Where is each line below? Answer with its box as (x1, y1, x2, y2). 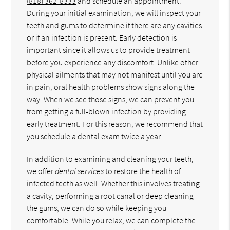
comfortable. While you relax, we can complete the (27, 215, 196, 225)
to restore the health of (104, 165, 181, 176)
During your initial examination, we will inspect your (27, 7, 201, 18)
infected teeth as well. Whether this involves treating (27, 178, 200, 188)
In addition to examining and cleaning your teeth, (27, 153, 194, 164)
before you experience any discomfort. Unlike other (27, 56, 199, 67)
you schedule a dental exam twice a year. (27, 130, 163, 141)
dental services (55, 165, 104, 176)
